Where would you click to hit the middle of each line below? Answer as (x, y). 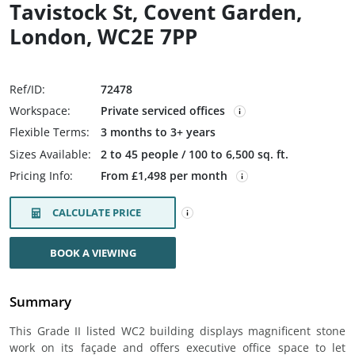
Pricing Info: (41, 176)
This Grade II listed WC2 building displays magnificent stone (177, 331)
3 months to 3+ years (158, 132)
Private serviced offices (163, 111)
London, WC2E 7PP (103, 36)
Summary (40, 302)
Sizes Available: (50, 154)
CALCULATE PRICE (97, 212)
